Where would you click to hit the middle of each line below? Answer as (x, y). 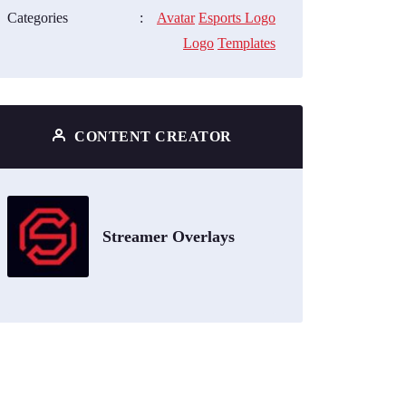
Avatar (176, 18)
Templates (246, 43)
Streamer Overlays (169, 237)
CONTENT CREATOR (151, 136)
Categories (38, 18)
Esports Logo (237, 18)
